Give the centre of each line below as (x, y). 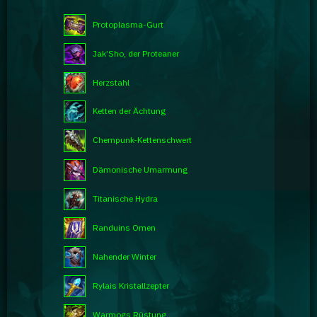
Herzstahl (111, 82)
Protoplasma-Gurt (128, 24)
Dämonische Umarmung (140, 169)
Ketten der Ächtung (129, 111)
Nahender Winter (124, 256)
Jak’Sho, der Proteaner (136, 53)
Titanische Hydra (125, 198)
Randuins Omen (124, 227)
